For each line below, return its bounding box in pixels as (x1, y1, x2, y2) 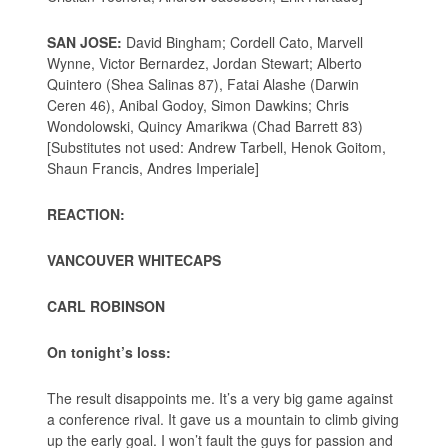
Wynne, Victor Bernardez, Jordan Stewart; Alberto (47, 52, 363, 73)
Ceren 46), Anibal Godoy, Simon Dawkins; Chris (47, 94, 350, 115)
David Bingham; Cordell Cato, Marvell (122, 31, 364, 52)
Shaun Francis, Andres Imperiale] (47, 157, 260, 178)
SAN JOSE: (47, 31, 123, 52)
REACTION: (47, 203, 126, 224)
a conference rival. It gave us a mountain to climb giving (47, 408, 400, 429)
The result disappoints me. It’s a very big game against (47, 387, 394, 408)
